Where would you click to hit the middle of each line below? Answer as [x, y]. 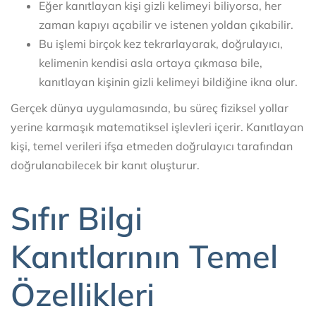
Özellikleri [83, 294]
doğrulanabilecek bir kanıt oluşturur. [105, 165]
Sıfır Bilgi [77, 218]
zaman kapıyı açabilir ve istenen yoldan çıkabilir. [166, 25]
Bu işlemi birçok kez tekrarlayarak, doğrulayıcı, [161, 44]
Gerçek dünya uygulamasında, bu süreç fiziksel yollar [150, 108]
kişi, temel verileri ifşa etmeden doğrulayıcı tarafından [152, 146]
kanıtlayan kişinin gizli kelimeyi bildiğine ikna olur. [168, 82]
